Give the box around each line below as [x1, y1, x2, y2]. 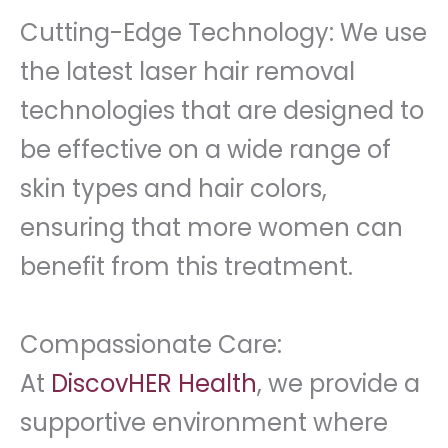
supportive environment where [20, 406, 388, 440]
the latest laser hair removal [20, 55, 355, 89]
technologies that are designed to [20, 94, 424, 128]
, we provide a [257, 367, 420, 401]
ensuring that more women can [20, 211, 403, 245]
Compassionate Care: [20, 328, 282, 362]
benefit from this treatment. [20, 250, 353, 284]
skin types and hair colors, [20, 172, 327, 206]
